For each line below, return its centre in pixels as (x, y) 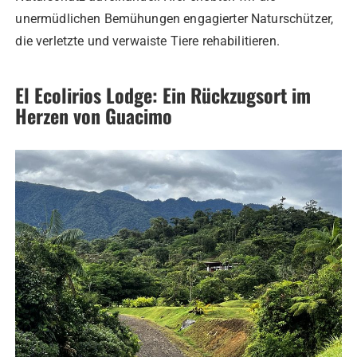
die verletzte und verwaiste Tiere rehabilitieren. (147, 41)
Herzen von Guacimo (94, 116)
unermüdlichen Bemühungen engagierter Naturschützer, (175, 19)
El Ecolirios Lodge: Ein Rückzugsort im (163, 95)
